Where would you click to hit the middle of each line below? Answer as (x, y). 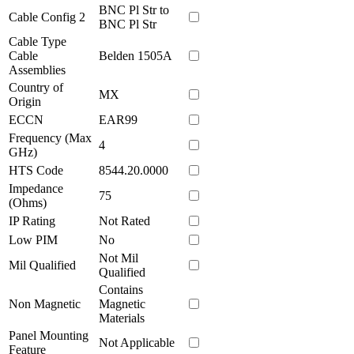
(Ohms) (28, 202)
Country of (36, 87)
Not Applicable (137, 342)
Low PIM (33, 239)
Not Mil (119, 258)
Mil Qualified (42, 265)
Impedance (36, 188)
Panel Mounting (49, 335)
